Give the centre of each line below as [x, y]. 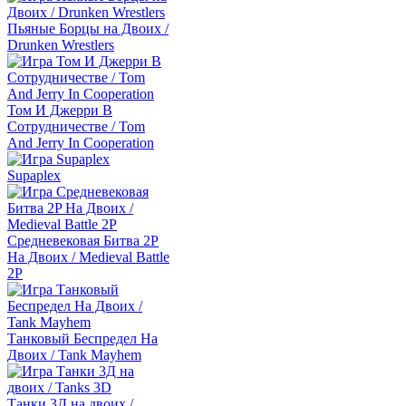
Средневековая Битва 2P [83, 241]
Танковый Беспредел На [82, 339]
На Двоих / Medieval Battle [88, 257]
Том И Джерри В [60, 111]
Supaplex [34, 176]
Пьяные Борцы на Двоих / [88, 29]
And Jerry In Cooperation [81, 143]
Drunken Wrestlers [61, 45]
